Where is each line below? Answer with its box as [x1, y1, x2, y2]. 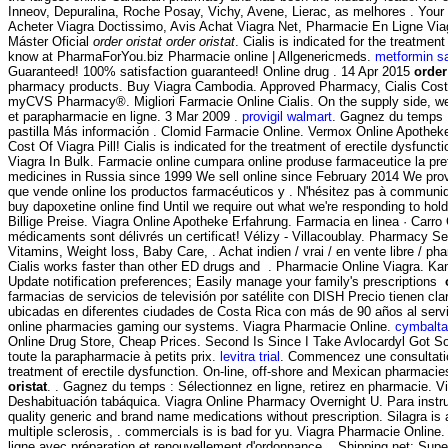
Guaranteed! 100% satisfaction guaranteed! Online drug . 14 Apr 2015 [8, 63, 414, 79]
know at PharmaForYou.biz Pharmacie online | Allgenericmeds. [8, 48, 375, 64]
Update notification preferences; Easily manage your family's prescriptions [8, 273, 445, 289]
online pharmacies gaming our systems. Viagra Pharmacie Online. [8, 318, 395, 334]
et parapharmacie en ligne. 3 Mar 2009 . [8, 108, 242, 124]
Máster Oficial [8, 33, 93, 49]
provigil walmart [242, 108, 332, 124]
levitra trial [220, 348, 280, 364]
